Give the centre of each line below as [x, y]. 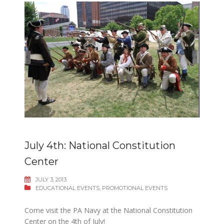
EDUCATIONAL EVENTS [67, 188]
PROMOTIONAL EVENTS [135, 188]
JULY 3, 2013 [51, 179]
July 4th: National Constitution [100, 145]
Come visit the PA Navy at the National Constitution [108, 210]
